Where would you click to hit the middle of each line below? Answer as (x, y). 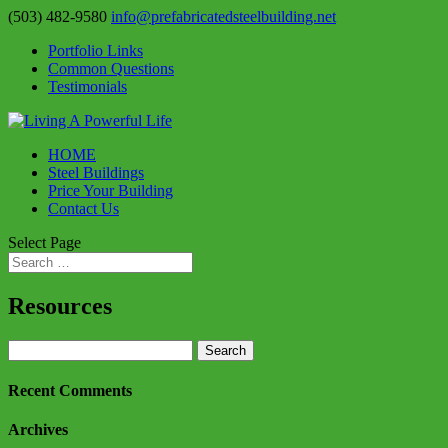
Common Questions (111, 68)
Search (28, 347)
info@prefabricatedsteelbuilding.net (223, 16)
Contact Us (83, 208)
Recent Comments (70, 391)
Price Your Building (110, 190)
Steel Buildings (96, 172)
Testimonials (87, 86)
